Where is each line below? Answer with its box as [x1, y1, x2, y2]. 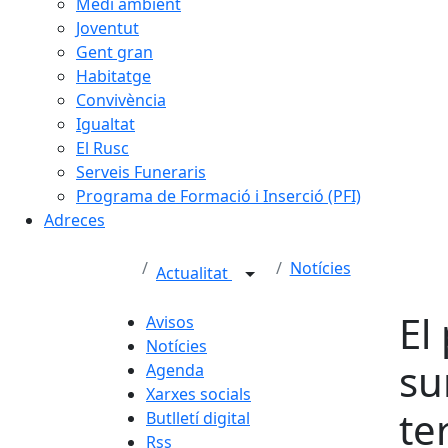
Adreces [44, 209, 105, 231]
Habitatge [76, 65, 151, 87]
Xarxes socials [146, 383, 251, 405]
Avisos [146, 311, 194, 333]
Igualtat [76, 113, 135, 135]
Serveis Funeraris [76, 161, 206, 183]
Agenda [146, 359, 204, 381]
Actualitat [156, 262, 232, 285]
